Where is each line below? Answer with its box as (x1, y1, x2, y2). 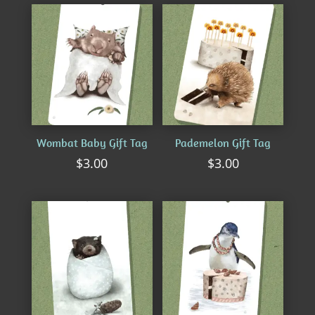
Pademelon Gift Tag (175, 136, 271, 150)
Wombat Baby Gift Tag (36, 136, 148, 150)
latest (128, 11, 155, 25)
